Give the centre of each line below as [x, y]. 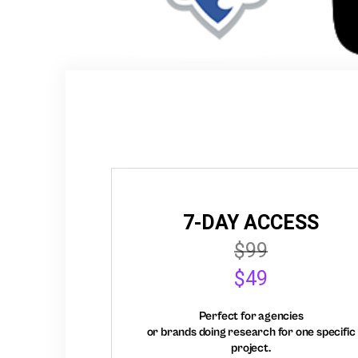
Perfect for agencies [251, 316]
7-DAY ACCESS [251, 222]
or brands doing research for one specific [251, 332]
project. [251, 348]
